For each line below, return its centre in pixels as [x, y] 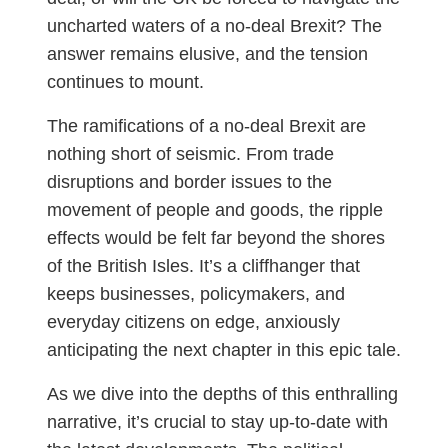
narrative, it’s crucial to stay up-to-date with [217, 422]
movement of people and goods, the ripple [214, 210]
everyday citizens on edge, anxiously [193, 322]
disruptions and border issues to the [189, 182]
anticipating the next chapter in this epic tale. [223, 350]
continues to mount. [125, 82]
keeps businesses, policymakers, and [195, 294]
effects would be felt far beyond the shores [215, 238]
